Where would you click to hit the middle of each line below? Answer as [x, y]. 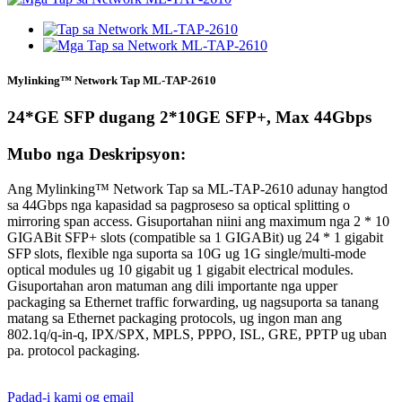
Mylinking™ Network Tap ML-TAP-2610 [112, 81]
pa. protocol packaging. [74, 350]
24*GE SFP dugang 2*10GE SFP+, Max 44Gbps [189, 118]
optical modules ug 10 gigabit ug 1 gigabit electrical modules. [180, 269]
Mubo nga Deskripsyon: [96, 154]
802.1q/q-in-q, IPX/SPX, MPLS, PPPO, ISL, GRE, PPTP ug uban [197, 334]
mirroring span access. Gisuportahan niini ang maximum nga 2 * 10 [198, 221]
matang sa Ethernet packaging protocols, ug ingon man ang [175, 318]
